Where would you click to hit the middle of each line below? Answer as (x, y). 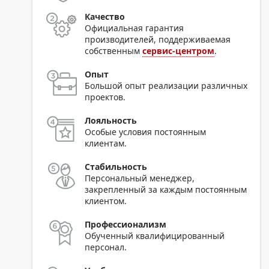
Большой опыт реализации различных (166, 85)
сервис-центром (179, 50)
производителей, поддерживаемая (158, 39)
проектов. (105, 97)
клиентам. (106, 143)
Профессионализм (126, 224)
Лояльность (111, 120)
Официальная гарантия (134, 28)
